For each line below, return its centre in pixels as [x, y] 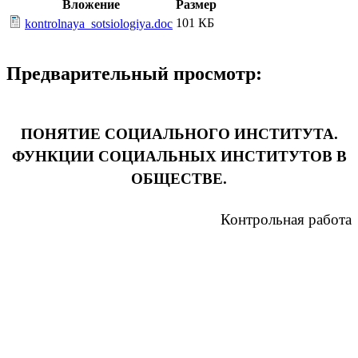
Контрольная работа [286, 220]
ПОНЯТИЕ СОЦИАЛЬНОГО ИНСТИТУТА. [179, 134]
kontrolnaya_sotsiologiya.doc [99, 23]
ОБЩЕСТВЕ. [179, 179]
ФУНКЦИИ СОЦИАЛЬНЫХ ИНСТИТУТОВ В [179, 157]
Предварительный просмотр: [134, 74]
